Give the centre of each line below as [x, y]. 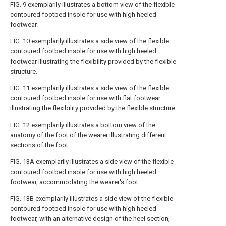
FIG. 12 [20, 125]
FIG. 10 [20, 41]
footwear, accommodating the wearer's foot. [75, 182]
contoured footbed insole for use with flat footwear [85, 98]
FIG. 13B [22, 199]
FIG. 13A [22, 162]
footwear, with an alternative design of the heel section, [90, 219]
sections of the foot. [40, 145]
